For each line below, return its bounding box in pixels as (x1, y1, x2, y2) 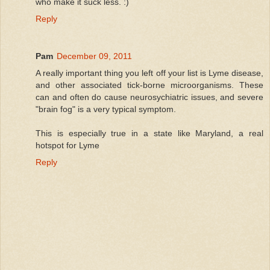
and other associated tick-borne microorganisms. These (36, 80, 263, 90)
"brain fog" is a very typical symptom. (36, 104, 176, 114)
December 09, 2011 (57, 51, 132, 61)
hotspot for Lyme (36, 140, 99, 150)
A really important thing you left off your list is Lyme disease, (36, 67, 263, 78)
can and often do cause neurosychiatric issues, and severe (36, 92, 263, 102)
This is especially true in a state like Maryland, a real (36, 128, 263, 138)
